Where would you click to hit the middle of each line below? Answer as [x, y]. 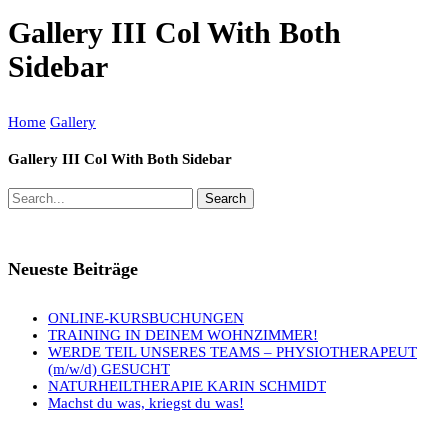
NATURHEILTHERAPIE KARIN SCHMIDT [187, 385]
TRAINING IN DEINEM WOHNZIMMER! [183, 334]
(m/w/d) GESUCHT [109, 368]
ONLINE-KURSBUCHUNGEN [146, 317]
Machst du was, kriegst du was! [146, 402]
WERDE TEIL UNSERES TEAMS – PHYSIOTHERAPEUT [232, 351]
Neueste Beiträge [73, 268]
